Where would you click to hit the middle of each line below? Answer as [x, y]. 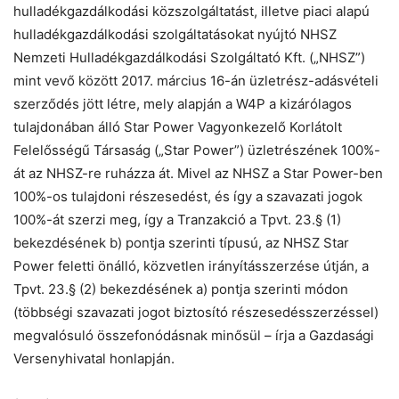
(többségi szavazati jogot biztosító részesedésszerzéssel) [196, 313]
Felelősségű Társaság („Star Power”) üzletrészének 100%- [197, 151]
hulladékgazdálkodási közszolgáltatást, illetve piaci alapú [191, 12]
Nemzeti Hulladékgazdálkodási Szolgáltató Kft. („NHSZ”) [189, 58]
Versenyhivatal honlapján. [94, 359]
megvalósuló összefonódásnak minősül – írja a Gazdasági [194, 336]
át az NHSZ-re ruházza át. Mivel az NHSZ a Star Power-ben [198, 174]
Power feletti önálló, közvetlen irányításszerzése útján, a [191, 266]
